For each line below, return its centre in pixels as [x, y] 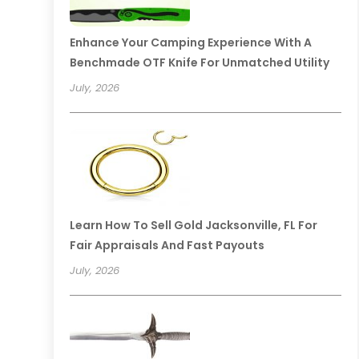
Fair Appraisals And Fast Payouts [167, 245]
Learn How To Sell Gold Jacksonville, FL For [194, 225]
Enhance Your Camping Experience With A [191, 42]
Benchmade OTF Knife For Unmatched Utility [200, 62]
